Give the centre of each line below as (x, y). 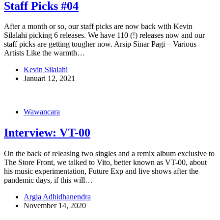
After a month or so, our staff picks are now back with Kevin (98, 27)
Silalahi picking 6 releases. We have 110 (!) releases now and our (104, 35)
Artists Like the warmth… (44, 53)
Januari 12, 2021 (49, 79)
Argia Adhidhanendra (57, 197)
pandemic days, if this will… (48, 180)
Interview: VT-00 (47, 133)
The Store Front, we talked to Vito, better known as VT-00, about (105, 163)
